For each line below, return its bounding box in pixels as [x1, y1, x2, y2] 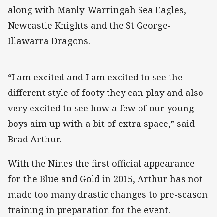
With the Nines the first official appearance [8, 157, 195, 170]
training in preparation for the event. [8, 204, 170, 216]
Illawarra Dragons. [8, 34, 90, 46]
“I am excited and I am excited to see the [8, 71, 183, 83]
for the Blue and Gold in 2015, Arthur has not [8, 173, 202, 185]
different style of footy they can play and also [8, 86, 203, 98]
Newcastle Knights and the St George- [8, 19, 171, 31]
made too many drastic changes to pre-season [8, 188, 208, 201]
